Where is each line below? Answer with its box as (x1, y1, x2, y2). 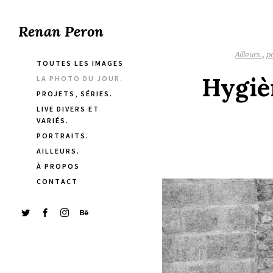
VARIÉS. (37, 116, 69, 125)
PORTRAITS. (37, 131, 89, 140)
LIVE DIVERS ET (37, 104, 99, 113)
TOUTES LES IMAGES (37, 58, 124, 68)
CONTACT (37, 177, 78, 186)
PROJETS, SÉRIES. (37, 89, 113, 98)
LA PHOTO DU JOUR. (37, 74, 123, 83)
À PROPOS (37, 161, 80, 171)
